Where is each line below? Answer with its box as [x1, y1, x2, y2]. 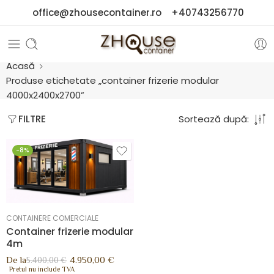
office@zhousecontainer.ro [32, 6, 164, 19]
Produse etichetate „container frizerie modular [6, 74, 219, 87]
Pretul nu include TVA [9, 265, 75, 273]
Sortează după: [179, 112, 249, 125]
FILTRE [18, 113, 46, 125]
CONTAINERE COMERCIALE [6, 212, 98, 223]
